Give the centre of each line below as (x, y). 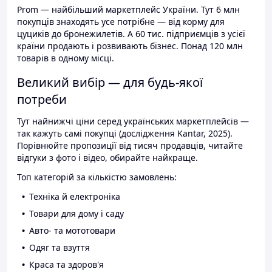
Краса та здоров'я (66, 265)
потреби (42, 100)
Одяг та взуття (59, 248)
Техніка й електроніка (75, 197)
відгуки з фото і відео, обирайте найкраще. (107, 158)
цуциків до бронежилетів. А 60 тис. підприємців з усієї (131, 34)
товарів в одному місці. (66, 58)
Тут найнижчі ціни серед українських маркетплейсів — (133, 121)
